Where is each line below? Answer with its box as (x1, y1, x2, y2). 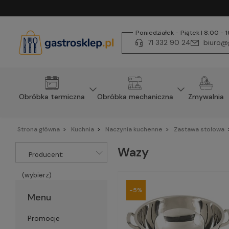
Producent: (28, 150, 63, 159)
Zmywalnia (188, 92, 224, 101)
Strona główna (17, 125, 60, 133)
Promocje (27, 214, 60, 223)
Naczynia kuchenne (105, 125, 163, 133)
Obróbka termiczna (18, 92, 85, 101)
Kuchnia (71, 125, 94, 133)
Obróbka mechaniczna (97, 92, 174, 101)
